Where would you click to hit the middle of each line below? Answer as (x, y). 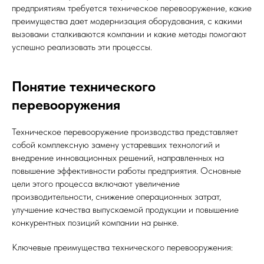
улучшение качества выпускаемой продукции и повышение (125, 210)
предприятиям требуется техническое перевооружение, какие (132, 8)
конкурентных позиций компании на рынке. (95, 223)
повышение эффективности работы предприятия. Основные (126, 171)
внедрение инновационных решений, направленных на (118, 158)
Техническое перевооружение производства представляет (125, 132)
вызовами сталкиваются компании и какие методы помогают (129, 34)
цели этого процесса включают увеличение (96, 184)
